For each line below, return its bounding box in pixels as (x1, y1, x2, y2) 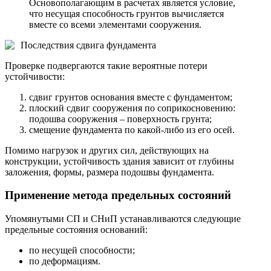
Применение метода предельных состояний (5, 189, 231, 202)
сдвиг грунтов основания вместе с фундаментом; (29, 91, 232, 102)
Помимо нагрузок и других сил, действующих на (5, 145, 209, 155)
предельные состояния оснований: (5, 224, 148, 235)
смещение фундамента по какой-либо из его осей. (29, 124, 235, 135)
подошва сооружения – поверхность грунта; (29, 113, 212, 124)
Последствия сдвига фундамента (21, 39, 156, 50)
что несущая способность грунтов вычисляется (29, 8, 224, 19)
